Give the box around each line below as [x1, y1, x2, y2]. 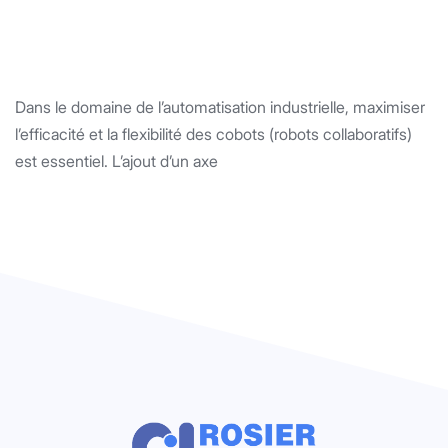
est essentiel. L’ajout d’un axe [15, 151, 218, 172]
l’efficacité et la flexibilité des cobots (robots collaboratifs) [15, 124, 412, 145]
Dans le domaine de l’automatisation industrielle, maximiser [15, 97, 425, 118]
